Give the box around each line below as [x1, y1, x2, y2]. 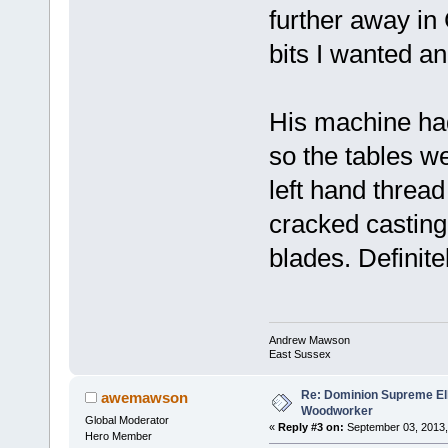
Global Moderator [84, 414, 169, 427]
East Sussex [268, 348, 331, 361]
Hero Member [84, 430, 152, 443]
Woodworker [300, 404, 373, 419]
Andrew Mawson [268, 334, 350, 347]
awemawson [101, 389, 189, 407]
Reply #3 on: [277, 421, 344, 434]
